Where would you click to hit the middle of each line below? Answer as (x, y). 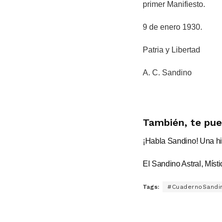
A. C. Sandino (167, 72)
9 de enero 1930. (172, 27)
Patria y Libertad (171, 50)
